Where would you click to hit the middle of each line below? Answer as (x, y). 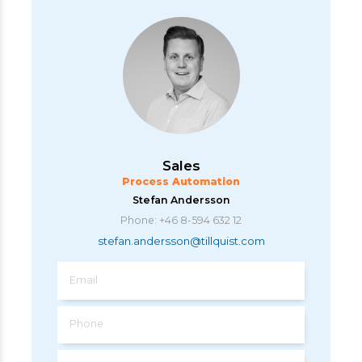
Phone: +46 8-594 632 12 (181, 220)
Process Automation (181, 181)
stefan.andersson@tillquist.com (181, 240)
